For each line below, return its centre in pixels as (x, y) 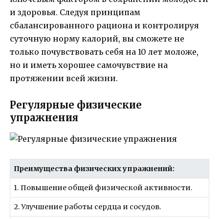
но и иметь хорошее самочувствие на (89, 65)
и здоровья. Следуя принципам (75, 12)
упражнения (44, 117)
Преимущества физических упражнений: (94, 168)
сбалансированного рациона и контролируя (104, 26)
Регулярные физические (76, 105)
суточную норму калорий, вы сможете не (97, 39)
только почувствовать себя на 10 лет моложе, (104, 52)
